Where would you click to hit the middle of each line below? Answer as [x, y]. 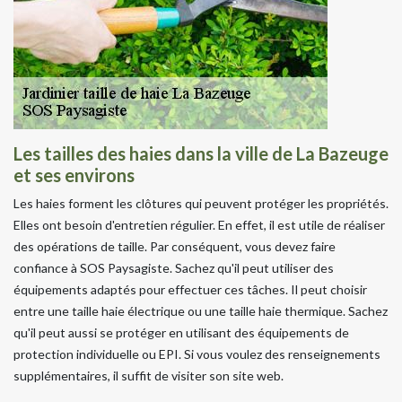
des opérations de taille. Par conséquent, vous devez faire [175, 246]
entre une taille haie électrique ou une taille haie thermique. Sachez [201, 310]
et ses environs [74, 175]
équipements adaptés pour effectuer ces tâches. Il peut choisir [190, 289]
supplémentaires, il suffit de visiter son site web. [149, 375]
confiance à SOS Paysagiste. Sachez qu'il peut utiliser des [174, 267]
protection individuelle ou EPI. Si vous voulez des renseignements [197, 354]
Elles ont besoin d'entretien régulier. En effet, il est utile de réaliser [199, 224]
